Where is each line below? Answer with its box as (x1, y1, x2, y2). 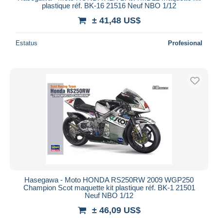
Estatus (16, 39, 37, 47)
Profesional (168, 39, 202, 47)
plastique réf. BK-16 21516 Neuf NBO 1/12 (42, 1, 176, 10)
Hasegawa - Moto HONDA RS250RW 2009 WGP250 (24, 175, 194, 184)
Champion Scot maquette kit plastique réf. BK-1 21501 (23, 183, 195, 192)
